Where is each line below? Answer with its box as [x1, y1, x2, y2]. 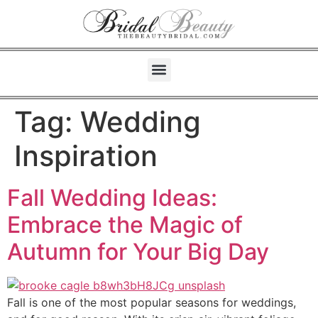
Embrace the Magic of [7, 210, 243, 238]
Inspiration [14, 138, 158, 173]
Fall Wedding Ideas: [7, 183, 217, 212]
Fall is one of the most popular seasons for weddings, [7, 295, 296, 309]
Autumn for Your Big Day [7, 237, 269, 265]
